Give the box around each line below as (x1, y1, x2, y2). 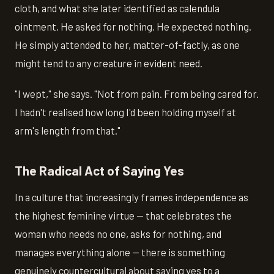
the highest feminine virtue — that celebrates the (15, 209, 232, 221)
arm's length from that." (15, 124, 120, 136)
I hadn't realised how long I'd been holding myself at (15, 106, 236, 118)
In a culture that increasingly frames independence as (15, 190, 248, 203)
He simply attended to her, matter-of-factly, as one (15, 39, 240, 51)
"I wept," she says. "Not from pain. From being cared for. (15, 87, 259, 100)
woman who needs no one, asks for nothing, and (15, 227, 221, 240)
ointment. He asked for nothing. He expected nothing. (15, 20, 251, 32)
